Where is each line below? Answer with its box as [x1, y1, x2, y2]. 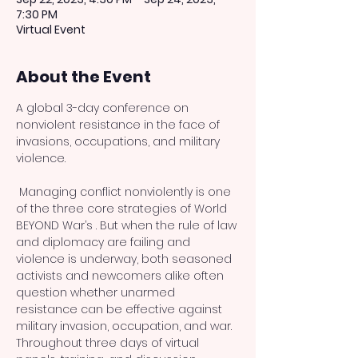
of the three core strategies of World [16, 201, 230, 217]
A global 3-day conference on [16, 100, 192, 116]
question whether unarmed [16, 284, 178, 300]
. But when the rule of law [96, 217, 240, 233]
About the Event [16, 66, 151, 88]
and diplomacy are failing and [16, 234, 193, 250]
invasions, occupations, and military [16, 133, 223, 149]
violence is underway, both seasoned [16, 251, 235, 267]
